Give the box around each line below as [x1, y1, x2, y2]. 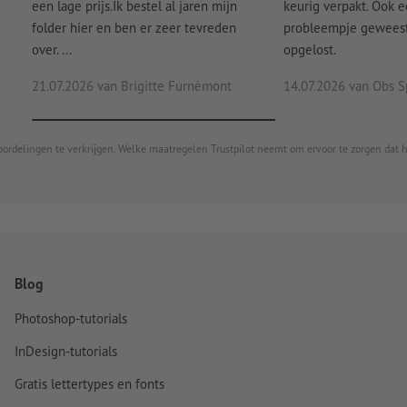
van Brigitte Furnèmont [93, 77, 232, 95]
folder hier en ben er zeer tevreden [31, 19, 236, 37]
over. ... [31, 41, 72, 59]
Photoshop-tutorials [15, 310, 127, 328]
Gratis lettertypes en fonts [15, 375, 164, 393]
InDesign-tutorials [15, 342, 117, 361]
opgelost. [283, 41, 336, 59]
